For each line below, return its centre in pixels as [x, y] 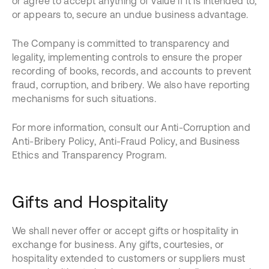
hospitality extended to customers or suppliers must [129, 258]
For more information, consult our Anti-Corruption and [131, 127]
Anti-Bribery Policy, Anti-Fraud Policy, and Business [126, 141]
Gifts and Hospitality [90, 202]
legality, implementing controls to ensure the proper [127, 57]
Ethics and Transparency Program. [89, 155]
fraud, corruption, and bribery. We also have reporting [131, 85]
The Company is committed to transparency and [121, 43]
